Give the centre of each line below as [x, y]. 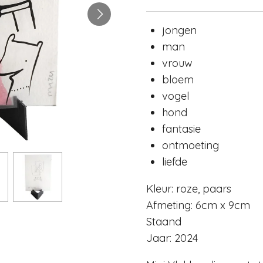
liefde [175, 162]
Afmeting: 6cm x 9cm [198, 205]
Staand [164, 222]
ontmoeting [190, 146]
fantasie [181, 129]
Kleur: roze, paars [189, 189]
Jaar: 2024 [172, 238]
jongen [179, 31]
